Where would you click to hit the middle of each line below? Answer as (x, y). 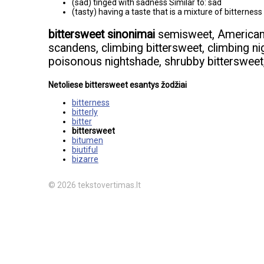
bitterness (91, 102)
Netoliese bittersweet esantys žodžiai (118, 85)
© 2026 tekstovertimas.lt (95, 185)
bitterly (85, 112)
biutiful (85, 149)
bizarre (85, 159)
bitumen (88, 140)
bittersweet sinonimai (102, 35)
